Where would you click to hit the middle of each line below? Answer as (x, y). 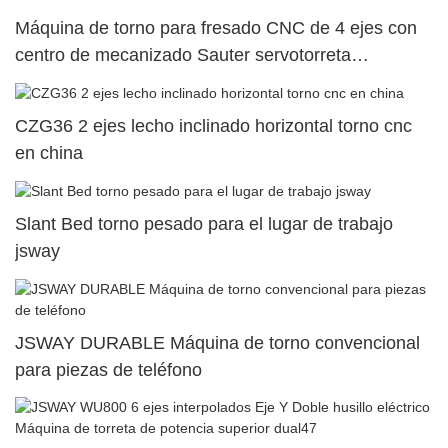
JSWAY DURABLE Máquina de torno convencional (217, 342)
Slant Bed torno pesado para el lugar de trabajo (204, 224)
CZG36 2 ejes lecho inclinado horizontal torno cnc (213, 126)
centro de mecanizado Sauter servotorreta (183, 54)
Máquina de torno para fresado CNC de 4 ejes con (216, 27)
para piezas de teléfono (108, 369)
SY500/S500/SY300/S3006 (123, 81)
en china (49, 153)
